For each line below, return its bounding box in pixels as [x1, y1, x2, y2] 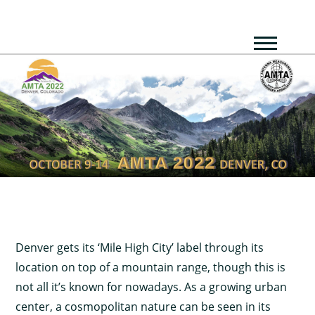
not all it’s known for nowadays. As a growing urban [15, 279, 288, 295]
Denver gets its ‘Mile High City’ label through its [15, 240, 264, 256]
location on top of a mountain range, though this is [15, 259, 286, 276]
